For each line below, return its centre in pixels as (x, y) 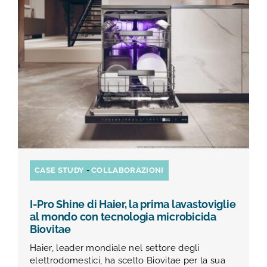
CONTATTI (43, 210)
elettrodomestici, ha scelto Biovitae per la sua (128, 260)
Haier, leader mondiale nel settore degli (115, 248)
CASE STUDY (60, 170)
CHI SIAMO (44, 43)
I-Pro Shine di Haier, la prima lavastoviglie (133, 204)
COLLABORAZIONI (128, 170)
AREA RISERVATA (60, 252)
